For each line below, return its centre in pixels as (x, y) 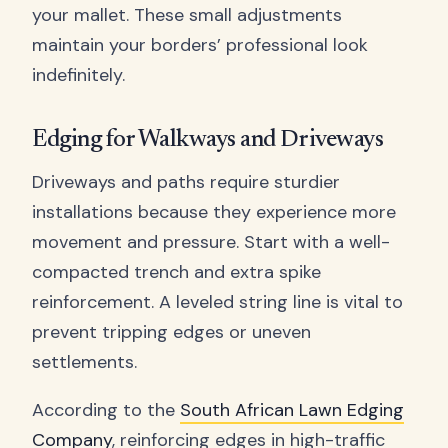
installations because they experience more (214, 212)
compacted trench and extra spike (176, 272)
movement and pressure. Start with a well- (211, 242)
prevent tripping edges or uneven (171, 332)
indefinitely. (78, 74)
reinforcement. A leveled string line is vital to (217, 302)
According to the (106, 410)
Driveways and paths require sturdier (186, 182)
